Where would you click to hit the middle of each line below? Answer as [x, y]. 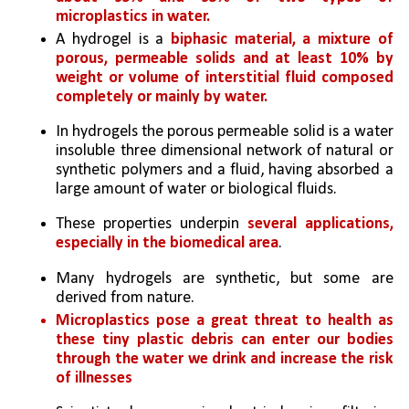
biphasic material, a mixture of [282, 39]
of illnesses [94, 378]
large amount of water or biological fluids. [197, 189]
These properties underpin [152, 225]
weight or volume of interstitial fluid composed [225, 78]
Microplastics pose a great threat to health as [225, 320]
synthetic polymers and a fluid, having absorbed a [225, 170]
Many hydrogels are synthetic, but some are [225, 278]
